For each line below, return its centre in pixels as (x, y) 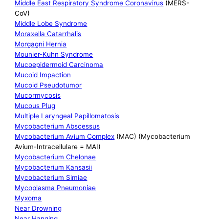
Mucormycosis (38, 96)
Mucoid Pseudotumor (48, 85)
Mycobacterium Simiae (51, 178)
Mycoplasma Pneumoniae (55, 188)
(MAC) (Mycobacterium (153, 137)
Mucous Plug (35, 106)
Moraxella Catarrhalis (48, 34)
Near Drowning (38, 208)
